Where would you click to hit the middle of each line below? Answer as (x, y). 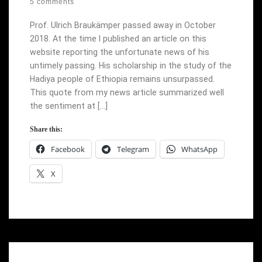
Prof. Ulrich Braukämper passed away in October (123, 25)
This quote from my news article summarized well (127, 93)
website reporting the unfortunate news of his (119, 52)
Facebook (68, 149)
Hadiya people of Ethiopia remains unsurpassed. (122, 79)
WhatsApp (199, 149)
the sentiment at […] (68, 106)
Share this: (46, 130)
